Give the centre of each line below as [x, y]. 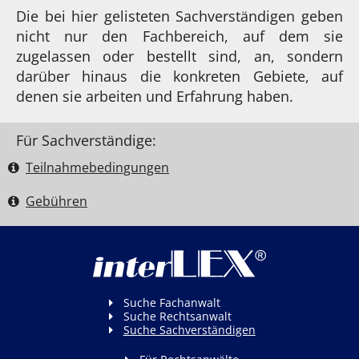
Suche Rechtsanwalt [177, 316]
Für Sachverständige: [86, 140]
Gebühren [56, 201]
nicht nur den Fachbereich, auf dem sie [179, 36]
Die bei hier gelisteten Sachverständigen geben [179, 16]
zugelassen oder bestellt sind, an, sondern [179, 56]
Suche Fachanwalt [171, 302]
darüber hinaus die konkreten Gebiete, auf [179, 76]
